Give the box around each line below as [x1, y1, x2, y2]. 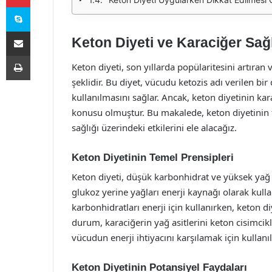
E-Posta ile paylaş [30, 26, 53, 36]
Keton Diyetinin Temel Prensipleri [72, 151, 234, 163]
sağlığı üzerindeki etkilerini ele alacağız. [72, 121, 237, 134]
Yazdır [30, 50, 53, 60]
